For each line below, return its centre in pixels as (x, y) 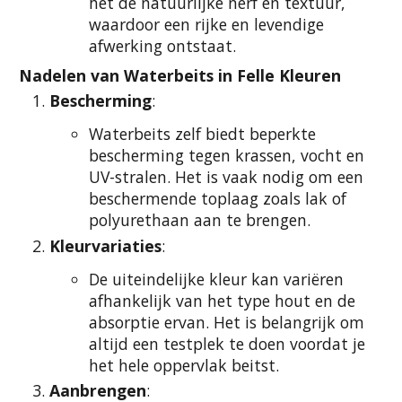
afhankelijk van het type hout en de (222, 301)
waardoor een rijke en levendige (206, 25)
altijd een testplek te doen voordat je (227, 344)
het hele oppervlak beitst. (184, 365)
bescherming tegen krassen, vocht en (227, 156)
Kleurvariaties (105, 245)
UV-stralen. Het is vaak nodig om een (226, 177)
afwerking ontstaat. (162, 46)
